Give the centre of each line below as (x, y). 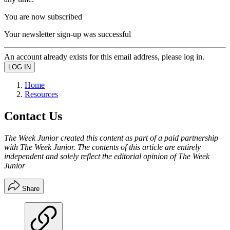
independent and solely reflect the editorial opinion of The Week (107, 156)
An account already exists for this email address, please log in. (104, 56)
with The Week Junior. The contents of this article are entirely (102, 147)
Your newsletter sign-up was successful (68, 34)
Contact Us (33, 116)
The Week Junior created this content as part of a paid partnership (111, 138)
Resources (41, 94)
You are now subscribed (43, 16)
